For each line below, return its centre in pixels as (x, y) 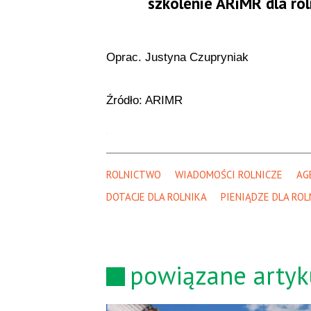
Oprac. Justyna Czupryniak (177, 57)
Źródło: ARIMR (144, 100)
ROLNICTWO (133, 174)
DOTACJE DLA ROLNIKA (156, 196)
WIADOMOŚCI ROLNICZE (228, 174)
